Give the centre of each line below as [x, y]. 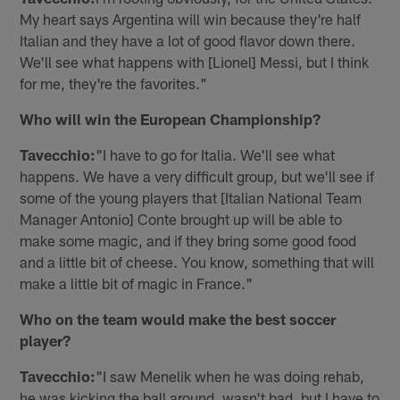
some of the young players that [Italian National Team [191, 198]
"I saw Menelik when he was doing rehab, [230, 376]
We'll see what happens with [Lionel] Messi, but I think [195, 62]
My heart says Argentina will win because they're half [191, 19]
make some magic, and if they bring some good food [188, 241]
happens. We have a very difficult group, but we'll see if [197, 176]
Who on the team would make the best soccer [178, 319]
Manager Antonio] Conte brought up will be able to [181, 219]
